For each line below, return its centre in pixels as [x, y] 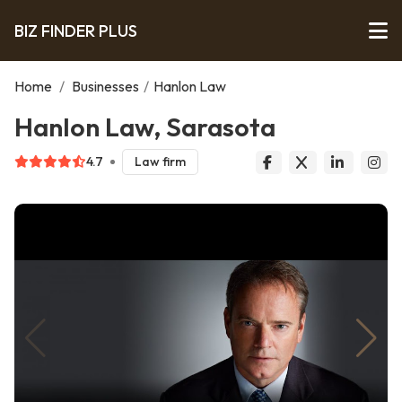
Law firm [160, 162]
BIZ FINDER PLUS [76, 31]
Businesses [105, 86]
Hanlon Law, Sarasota [145, 127]
